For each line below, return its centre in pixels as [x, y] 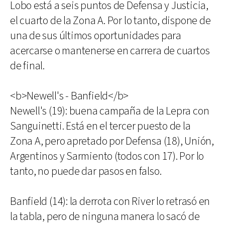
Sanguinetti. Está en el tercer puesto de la [100, 126]
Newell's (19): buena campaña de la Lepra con [110, 111]
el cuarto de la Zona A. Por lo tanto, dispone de [110, 21]
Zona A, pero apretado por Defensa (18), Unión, [112, 141]
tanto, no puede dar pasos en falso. [86, 172]
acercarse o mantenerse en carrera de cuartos [110, 51]
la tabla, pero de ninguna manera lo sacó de [105, 217]
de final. [28, 66]
